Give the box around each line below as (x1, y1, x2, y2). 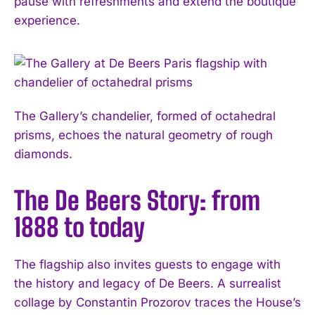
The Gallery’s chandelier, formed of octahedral (14, 108, 276, 123)
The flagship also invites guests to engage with (14, 257, 281, 271)
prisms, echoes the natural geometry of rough (14, 127, 273, 142)
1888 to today (14, 212, 145, 243)
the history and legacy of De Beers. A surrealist (14, 276, 281, 290)
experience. (14, 13, 80, 27)
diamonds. (14, 146, 72, 161)
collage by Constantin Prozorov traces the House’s (14, 295, 301, 309)
